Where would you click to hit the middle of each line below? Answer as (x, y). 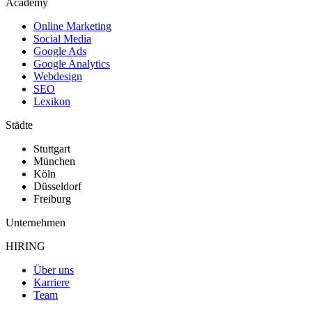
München (54, 161)
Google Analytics (72, 63)
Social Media (62, 38)
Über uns (54, 270)
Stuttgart (52, 148)
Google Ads (60, 51)
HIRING (25, 246)
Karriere (52, 282)
